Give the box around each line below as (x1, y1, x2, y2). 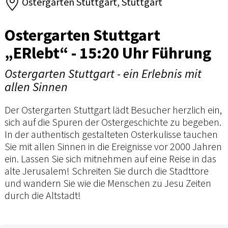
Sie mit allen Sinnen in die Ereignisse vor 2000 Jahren (5, 140, 222, 153)
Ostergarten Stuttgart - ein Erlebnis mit (5, 66, 202, 82)
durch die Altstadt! (5, 189, 81, 202)
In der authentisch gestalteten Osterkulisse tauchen (5, 128, 218, 141)
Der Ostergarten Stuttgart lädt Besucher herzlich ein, (5, 103, 222, 117)
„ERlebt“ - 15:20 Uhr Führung (5, 43, 211, 64)
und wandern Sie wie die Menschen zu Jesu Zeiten (5, 177, 211, 190)
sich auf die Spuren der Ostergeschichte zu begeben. (5, 116, 221, 129)
